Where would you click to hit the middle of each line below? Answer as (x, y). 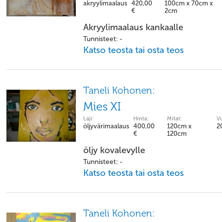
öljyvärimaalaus (106, 126)
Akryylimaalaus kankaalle (133, 27)
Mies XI (102, 107)
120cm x (179, 126)
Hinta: (141, 119)
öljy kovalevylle (114, 150)
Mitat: (174, 119)
